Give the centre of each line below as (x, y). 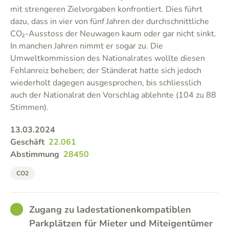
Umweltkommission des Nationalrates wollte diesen (108, 58)
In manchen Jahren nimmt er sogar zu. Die (87, 46)
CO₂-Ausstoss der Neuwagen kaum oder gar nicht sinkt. (113, 34)
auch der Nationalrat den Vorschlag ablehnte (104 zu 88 (113, 95)
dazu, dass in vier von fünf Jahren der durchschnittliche (110, 21)
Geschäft (27, 142)
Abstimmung (35, 154)
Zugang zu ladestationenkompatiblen (110, 210)
